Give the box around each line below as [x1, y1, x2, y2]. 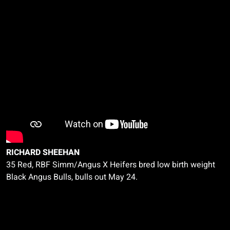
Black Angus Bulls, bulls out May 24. [6, 171, 138, 183]
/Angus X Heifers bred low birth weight [74, 159, 215, 171]
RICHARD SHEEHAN [6, 146, 80, 159]
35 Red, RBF [6, 159, 52, 171]
